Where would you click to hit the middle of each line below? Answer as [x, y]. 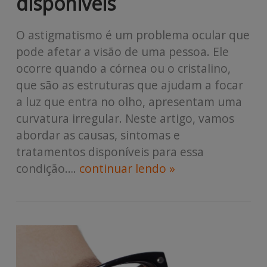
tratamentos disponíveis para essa [110, 152]
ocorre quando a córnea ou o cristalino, [123, 69]
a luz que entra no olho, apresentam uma [129, 102]
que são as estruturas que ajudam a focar [129, 85]
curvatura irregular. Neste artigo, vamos [125, 119]
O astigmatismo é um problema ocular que [133, 35]
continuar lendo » [127, 169]
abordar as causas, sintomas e [98, 135]
